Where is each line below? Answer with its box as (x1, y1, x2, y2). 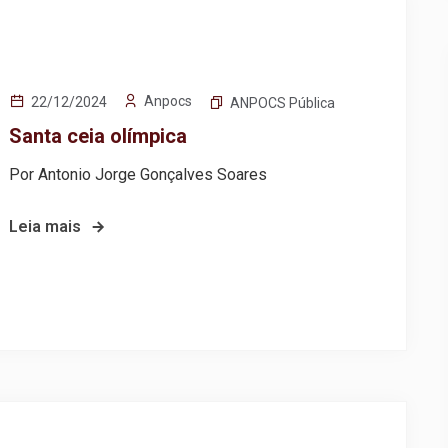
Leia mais (9, 216, 82, 236)
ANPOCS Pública (230, 94, 336, 111)
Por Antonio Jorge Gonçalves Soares (9, 164, 268, 184)
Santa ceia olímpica (9, 123, 188, 148)
